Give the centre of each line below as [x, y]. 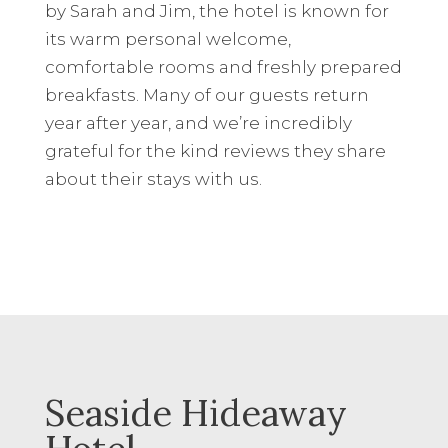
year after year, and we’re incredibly [198, 122]
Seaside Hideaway [195, 412]
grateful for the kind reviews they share [215, 150]
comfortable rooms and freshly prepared [223, 66]
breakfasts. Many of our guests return [206, 94]
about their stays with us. [153, 178]
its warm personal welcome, [167, 38]
